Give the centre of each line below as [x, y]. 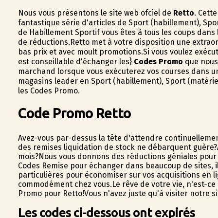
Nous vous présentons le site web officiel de [95, 13]
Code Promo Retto [74, 113]
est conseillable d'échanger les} [76, 62]
